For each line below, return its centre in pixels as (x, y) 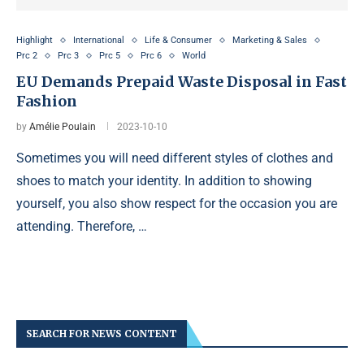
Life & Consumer (178, 40)
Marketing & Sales (270, 40)
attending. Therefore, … (82, 226)
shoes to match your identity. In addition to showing (164, 181)
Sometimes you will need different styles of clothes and (175, 158)
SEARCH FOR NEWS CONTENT (102, 334)
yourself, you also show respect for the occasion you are (177, 204)
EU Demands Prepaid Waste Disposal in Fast (182, 82)
